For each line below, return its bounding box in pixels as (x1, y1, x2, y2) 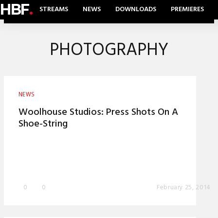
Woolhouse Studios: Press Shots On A (18, 105, 178, 120)
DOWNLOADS (115, 4, 156, 15)
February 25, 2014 (156, 182, 211, 193)
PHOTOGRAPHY (50, 36, 168, 65)
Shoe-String (18, 116, 68, 132)
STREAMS (39, 4, 68, 15)
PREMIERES (171, 4, 204, 15)
